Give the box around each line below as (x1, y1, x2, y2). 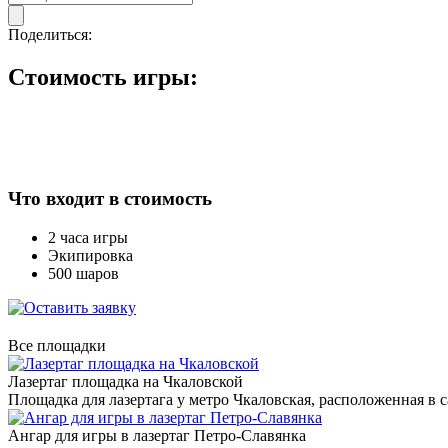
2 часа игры (48, 229, 128, 247)
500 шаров (48, 265, 119, 283)
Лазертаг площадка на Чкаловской (8, 373, 243, 391)
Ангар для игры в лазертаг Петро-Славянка (8, 427, 306, 445)
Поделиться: (8, 25, 92, 43)
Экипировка (48, 247, 133, 265)
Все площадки (8, 337, 106, 355)
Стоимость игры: (8, 63, 198, 90)
